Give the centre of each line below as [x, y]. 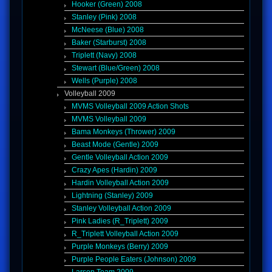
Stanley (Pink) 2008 [104, 17]
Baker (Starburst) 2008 [109, 43]
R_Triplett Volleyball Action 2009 [125, 234]
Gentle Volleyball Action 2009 [120, 158]
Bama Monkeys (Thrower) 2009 [124, 132]
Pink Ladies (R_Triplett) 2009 [120, 221]
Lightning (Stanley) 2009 [112, 196]
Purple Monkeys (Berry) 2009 [120, 247]
